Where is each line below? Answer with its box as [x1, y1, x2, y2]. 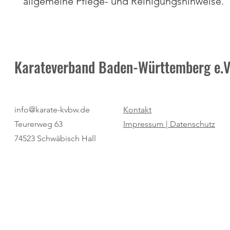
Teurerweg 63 [14, 119, 63, 129]
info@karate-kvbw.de [14, 105, 90, 114]
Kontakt [123, 105, 151, 114]
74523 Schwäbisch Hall [14, 133, 96, 143]
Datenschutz [170, 119, 215, 129]
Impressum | [123, 119, 170, 129]
